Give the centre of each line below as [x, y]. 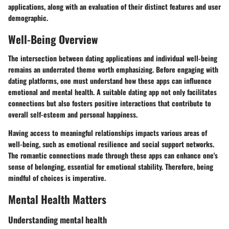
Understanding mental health [58, 219]
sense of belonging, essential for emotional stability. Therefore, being [111, 166]
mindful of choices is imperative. [57, 178]
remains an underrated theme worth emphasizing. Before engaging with [113, 69]
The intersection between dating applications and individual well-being [113, 58]
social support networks [177, 144]
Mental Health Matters [57, 199]
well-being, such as [37, 144]
